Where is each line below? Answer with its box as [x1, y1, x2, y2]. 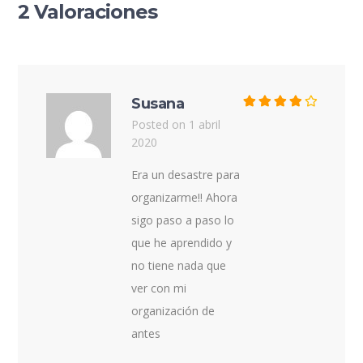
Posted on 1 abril [131, 116, 221, 132]
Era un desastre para [131, 166, 241, 182]
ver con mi [131, 280, 187, 296]
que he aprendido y [131, 234, 233, 250]
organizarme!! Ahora [131, 189, 238, 205]
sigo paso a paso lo [131, 211, 235, 228]
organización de [131, 302, 216, 318]
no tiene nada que [131, 257, 227, 273]
